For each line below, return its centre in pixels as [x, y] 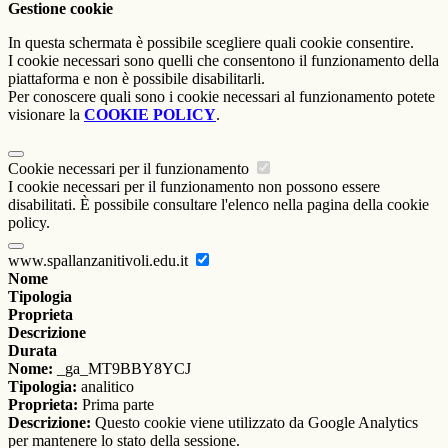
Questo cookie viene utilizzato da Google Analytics [254, 423]
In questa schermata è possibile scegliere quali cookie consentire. [211, 43]
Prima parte [116, 405]
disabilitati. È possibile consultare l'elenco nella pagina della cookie [218, 205]
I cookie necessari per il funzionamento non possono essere [194, 187]
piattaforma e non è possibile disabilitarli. [136, 79]
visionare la [46, 115]
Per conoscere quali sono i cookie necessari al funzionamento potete [221, 97]
